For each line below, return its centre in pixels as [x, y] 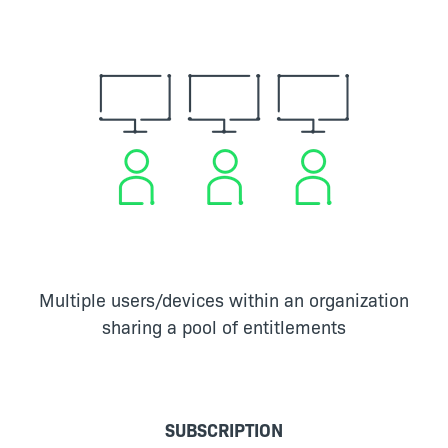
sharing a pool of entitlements [224, 326]
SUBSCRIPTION [224, 429]
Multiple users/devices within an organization [224, 299]
